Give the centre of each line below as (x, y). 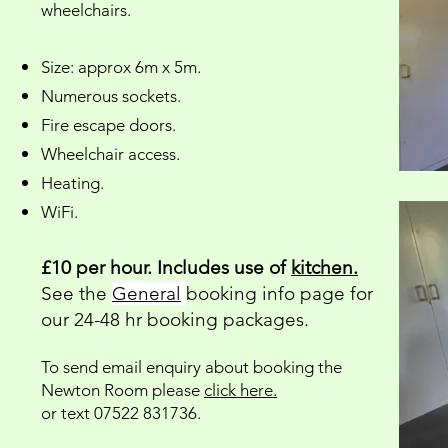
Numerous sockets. (111, 96)
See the (76, 293)
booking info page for (279, 293)
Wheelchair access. (110, 154)
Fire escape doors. (108, 125)
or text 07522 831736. (121, 413)
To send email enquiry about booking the (191, 367)
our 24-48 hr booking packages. (175, 319)
